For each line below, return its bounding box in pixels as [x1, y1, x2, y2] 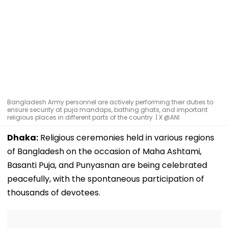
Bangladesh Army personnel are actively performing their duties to [7, 97, 213, 106]
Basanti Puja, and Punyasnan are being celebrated [7, 159, 207, 171]
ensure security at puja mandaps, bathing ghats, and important [7, 105, 208, 114]
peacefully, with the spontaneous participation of [7, 173, 204, 185]
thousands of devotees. [7, 186, 100, 198]
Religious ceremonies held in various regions [38, 131, 214, 144]
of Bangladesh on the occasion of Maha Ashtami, [7, 145, 202, 157]
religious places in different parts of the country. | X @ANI [7, 112, 180, 122]
